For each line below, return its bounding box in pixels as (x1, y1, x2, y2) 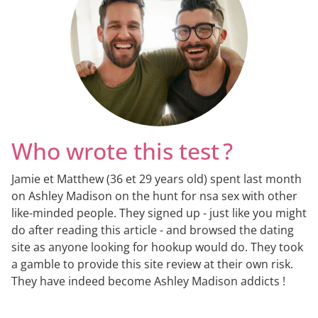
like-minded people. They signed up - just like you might (11, 205, 307, 221)
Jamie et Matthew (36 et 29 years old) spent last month (11, 171, 302, 187)
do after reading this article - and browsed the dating (11, 222, 294, 238)
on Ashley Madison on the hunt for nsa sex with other (11, 188, 297, 204)
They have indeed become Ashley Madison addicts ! (11, 273, 285, 290)
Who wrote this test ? (11, 136, 233, 167)
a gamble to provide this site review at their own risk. (11, 256, 293, 273)
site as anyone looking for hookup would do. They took (11, 239, 303, 256)
